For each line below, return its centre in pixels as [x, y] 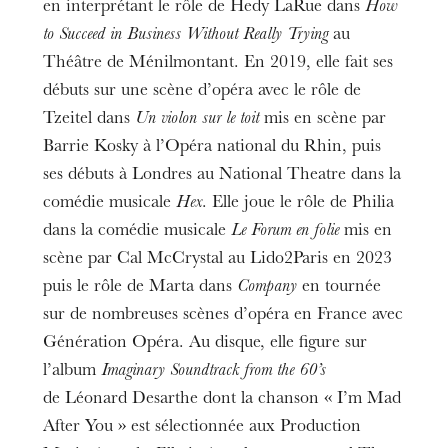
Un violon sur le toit [197, 119]
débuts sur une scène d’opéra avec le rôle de [202, 91]
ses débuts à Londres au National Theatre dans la [222, 175]
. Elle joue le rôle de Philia [298, 203]
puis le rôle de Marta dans [140, 287]
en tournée [339, 287]
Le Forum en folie [285, 231]
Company [267, 287]
